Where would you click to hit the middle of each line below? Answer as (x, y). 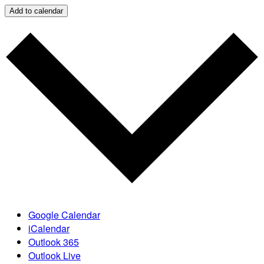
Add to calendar (36, 11)
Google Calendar (64, 214)
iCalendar (49, 228)
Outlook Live (55, 255)
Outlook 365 (54, 242)
